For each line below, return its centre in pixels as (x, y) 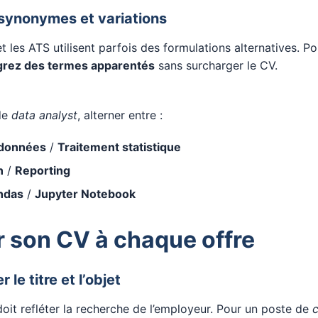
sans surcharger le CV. (216, 65)
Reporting (43, 170)
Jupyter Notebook (85, 194)
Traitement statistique (119, 147)
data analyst (44, 115)
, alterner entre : (120, 115)
